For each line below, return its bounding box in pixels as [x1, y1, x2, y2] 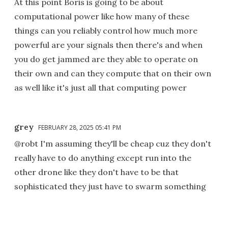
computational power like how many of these [14, 11, 189, 21]
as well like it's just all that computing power [14, 82, 187, 93]
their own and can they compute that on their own [14, 68, 211, 78]
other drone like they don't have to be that [14, 166, 179, 177]
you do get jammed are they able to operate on [14, 53, 198, 64]
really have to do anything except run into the [14, 152, 191, 163]
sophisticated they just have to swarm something [14, 181, 206, 191]
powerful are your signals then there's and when [14, 39, 203, 50]
